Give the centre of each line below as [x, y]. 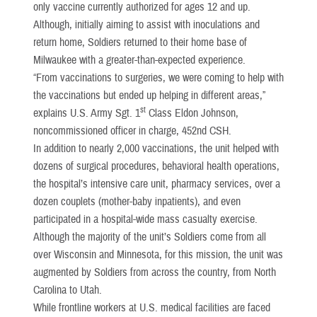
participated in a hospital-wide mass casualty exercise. [145, 219]
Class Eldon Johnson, [192, 113]
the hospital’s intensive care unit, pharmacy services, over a [157, 184]
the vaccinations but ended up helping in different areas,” [149, 95]
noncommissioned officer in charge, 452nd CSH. [132, 131]
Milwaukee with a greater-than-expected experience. [139, 60]
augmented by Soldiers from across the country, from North [155, 272]
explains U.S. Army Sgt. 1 [87, 113]
